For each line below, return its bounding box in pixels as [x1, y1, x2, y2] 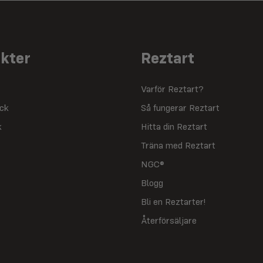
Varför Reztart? [141, 85, 204, 95]
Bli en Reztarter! [141, 198, 205, 208]
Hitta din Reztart [141, 123, 207, 133]
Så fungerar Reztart [141, 104, 220, 114]
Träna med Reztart [141, 141, 215, 151]
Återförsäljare [141, 217, 197, 227]
